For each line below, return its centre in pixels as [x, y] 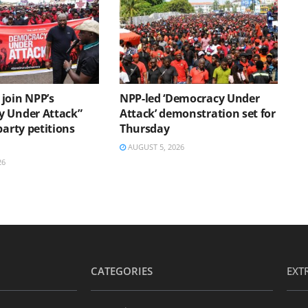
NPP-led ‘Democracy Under [189, 98]
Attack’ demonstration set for [197, 113]
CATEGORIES [122, 271]
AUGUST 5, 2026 [155, 146]
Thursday [144, 128]
